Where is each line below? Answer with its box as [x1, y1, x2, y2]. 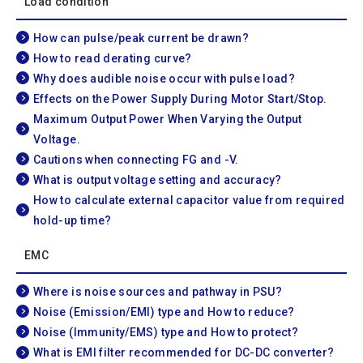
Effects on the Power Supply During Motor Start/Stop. [33, 92, 327, 105]
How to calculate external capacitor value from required [33, 194, 345, 207]
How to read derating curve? [33, 51, 192, 65]
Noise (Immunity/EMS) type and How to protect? [33, 326, 299, 340]
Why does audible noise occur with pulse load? [33, 71, 296, 85]
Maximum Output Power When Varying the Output [33, 112, 302, 126]
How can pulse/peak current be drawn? [33, 31, 249, 45]
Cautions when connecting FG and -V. [33, 152, 239, 166]
